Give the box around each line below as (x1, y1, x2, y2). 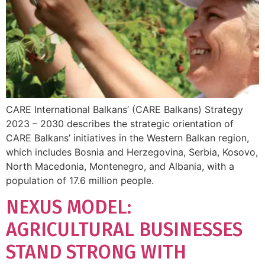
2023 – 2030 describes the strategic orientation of (6, 118, 234, 130)
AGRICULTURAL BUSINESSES (6, 218, 243, 241)
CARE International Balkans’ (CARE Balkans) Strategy (6, 104, 243, 115)
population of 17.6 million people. (6, 174, 154, 186)
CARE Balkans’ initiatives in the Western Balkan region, (6, 132, 249, 144)
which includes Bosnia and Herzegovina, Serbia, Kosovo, (6, 146, 258, 158)
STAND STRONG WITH (6, 241, 186, 264)
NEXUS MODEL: (6, 196, 131, 219)
